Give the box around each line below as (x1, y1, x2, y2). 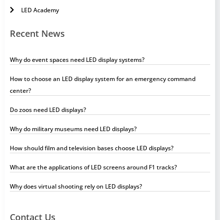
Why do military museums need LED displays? (10, 124, 137, 133)
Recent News (10, 27, 65, 39)
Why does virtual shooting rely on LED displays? (10, 182, 142, 191)
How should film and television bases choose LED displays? (10, 143, 173, 152)
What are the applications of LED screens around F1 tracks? (10, 163, 177, 171)
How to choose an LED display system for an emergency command (10, 74, 195, 83)
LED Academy (21, 5, 59, 14)
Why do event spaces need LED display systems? (10, 55, 144, 64)
